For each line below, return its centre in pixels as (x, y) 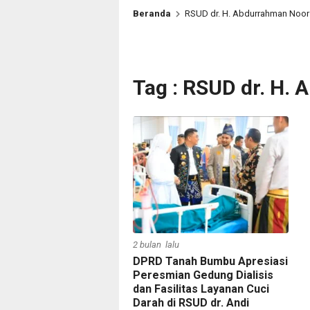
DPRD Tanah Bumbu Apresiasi (210, 261)
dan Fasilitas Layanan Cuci (201, 289)
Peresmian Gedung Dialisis (203, 275)
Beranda (152, 13)
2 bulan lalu (156, 244)
